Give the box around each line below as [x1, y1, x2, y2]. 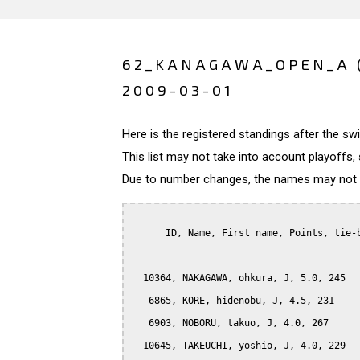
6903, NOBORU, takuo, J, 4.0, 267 [132, 317, 329, 329]
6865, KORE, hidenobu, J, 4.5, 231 [132, 294, 334, 306]
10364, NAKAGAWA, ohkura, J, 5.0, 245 [132, 272, 346, 284]
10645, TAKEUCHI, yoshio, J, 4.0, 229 [132, 339, 346, 351]
